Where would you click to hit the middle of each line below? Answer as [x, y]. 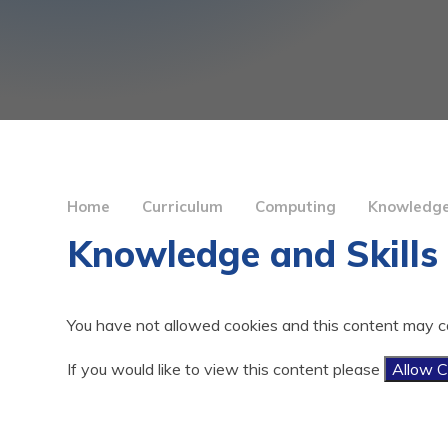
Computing [296, 206]
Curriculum [183, 206]
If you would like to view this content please [226, 369]
